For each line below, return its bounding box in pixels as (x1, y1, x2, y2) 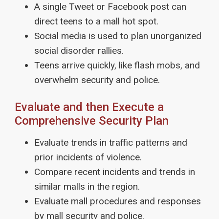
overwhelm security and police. (34, 74, 160, 86)
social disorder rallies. (34, 44, 124, 56)
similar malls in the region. (34, 180, 140, 192)
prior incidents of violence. (34, 151, 142, 163)
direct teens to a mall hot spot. (34, 15, 158, 27)
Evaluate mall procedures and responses (34, 195, 201, 207)
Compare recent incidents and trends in (34, 166, 195, 177)
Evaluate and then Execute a (15, 100, 164, 114)
